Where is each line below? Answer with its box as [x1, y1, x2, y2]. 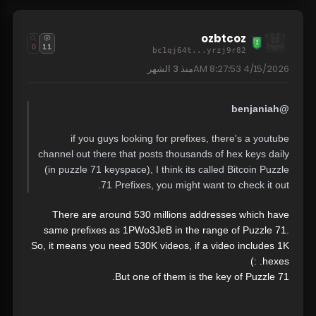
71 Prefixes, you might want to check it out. [101, 179, 289, 191]
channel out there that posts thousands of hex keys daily [38, 148, 289, 160]
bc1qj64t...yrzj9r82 [152, 46, 246, 56]
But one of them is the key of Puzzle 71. [115, 271, 289, 283]
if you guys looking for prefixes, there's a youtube [71, 133, 289, 145]
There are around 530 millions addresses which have [52, 209, 289, 221]
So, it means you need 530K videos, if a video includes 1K [31, 240, 289, 252]
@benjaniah [279, 103, 289, 115]
